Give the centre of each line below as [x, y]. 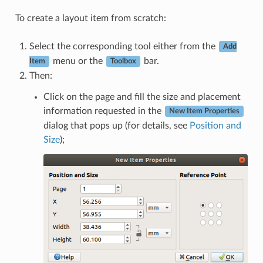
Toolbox [123, 61]
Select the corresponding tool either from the [123, 46]
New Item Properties [204, 111]
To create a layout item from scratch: [90, 18]
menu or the [77, 61]
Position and [215, 125]
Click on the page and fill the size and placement [142, 97]
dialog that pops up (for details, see [116, 125]
